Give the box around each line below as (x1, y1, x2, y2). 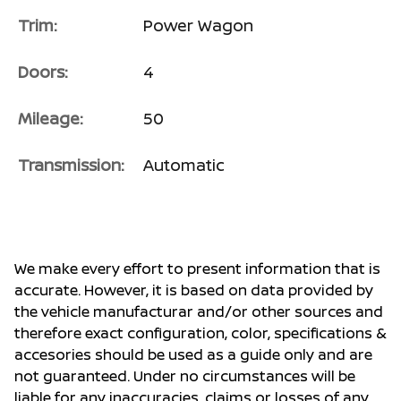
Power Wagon (143, 14, 253, 37)
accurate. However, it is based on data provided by (14, 280, 373, 301)
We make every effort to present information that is (14, 259, 380, 279)
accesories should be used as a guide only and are (14, 345, 372, 365)
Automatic (143, 154, 225, 176)
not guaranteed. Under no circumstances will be (14, 366, 355, 387)
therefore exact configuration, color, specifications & (14, 323, 387, 344)
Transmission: (18, 154, 124, 176)
